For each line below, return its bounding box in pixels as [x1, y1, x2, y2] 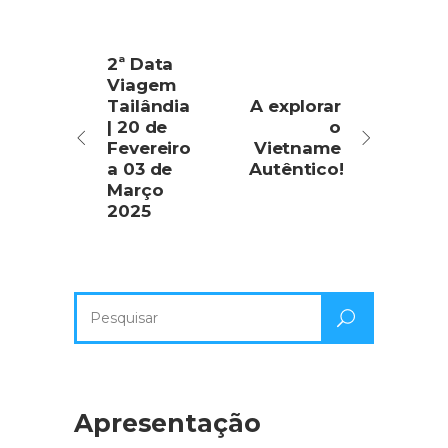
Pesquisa [73, 293, 139, 313]
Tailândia [107, 95, 191, 116]
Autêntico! [249, 158, 345, 179]
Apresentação [74, 407, 261, 438]
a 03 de [107, 158, 173, 179]
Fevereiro [107, 137, 192, 158]
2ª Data [107, 53, 174, 74]
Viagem [107, 74, 176, 95]
